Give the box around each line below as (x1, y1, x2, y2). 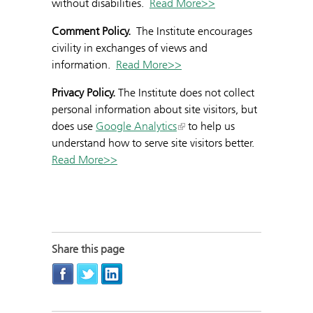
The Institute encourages (131, 24, 252, 38)
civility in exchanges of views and (52, 41, 208, 54)
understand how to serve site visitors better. (52, 136, 257, 150)
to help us (185, 119, 235, 133)
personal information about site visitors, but (52, 102, 257, 116)
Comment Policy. (52, 24, 131, 38)
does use (52, 119, 96, 133)
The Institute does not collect (115, 85, 254, 99)
